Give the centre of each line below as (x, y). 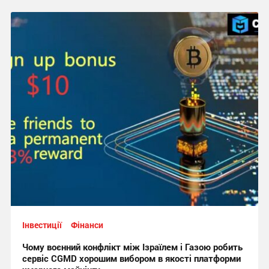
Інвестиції (42, 225)
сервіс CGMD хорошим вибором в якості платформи (131, 258)
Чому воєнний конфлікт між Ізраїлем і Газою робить (132, 247)
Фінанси (87, 225)
